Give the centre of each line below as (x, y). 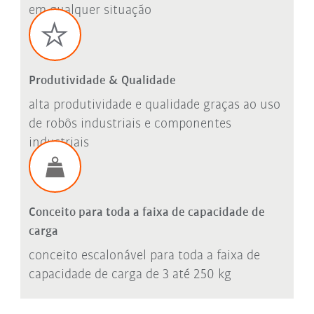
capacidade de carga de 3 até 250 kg (130, 275)
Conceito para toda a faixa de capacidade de (146, 213)
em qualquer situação (90, 11)
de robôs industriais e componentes (130, 124)
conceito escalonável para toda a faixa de (144, 256)
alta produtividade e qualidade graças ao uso (154, 105)
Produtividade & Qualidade (102, 81)
